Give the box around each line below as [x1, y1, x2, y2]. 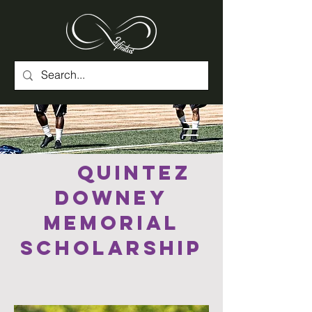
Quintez [31, 160, 192, 185]
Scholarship [20, 235, 203, 260]
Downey [54, 185, 169, 210]
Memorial [43, 210, 180, 235]
